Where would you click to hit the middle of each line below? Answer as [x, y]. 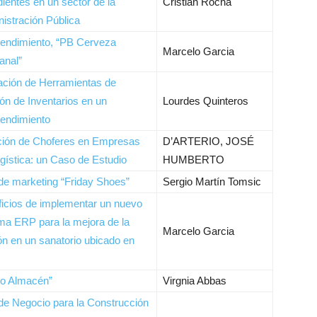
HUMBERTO [194, 160]
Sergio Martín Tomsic [212, 181]
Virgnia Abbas [195, 281]
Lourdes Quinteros [206, 101]
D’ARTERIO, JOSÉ [208, 141]
